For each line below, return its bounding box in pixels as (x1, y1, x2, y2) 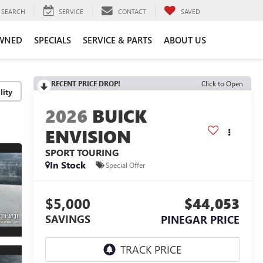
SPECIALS (34, 33, 71, 46)
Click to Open (201, 79, 243, 88)
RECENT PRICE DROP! (50, 79, 120, 88)
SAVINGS (45, 212, 90, 227)
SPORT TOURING (45, 146, 119, 159)
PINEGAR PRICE (161, 213, 240, 227)
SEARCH (1, 6, 25, 16)
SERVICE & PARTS (83, 33, 152, 46)
